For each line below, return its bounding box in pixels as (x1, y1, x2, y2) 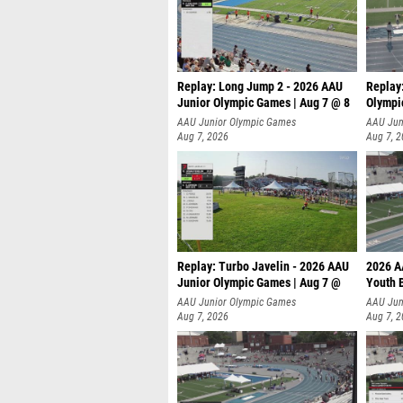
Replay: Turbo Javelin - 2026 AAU (177, 259, 349, 274)
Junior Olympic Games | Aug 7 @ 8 (177, 95, 350, 111)
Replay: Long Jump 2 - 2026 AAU (177, 79, 343, 94)
